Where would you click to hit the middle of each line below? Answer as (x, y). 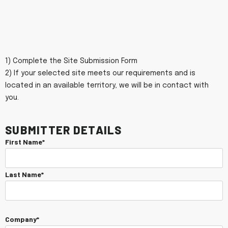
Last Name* (24, 174)
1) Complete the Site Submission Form (71, 61)
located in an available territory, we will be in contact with (107, 85)
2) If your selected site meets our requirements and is (100, 73)
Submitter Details (64, 128)
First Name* (25, 142)
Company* (22, 219)
